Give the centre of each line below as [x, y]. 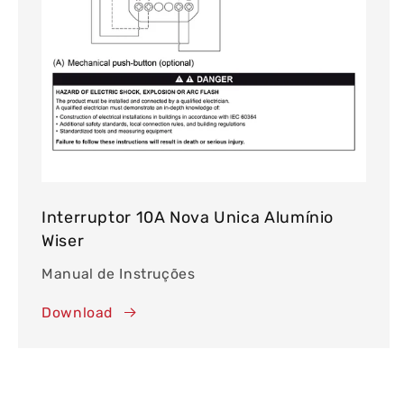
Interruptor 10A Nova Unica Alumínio [188, 216]
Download [78, 313]
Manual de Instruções [119, 274]
